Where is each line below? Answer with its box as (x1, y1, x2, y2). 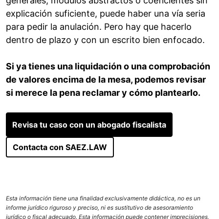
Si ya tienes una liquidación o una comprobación (6, 61, 210, 72)
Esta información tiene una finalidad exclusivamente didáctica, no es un (6, 195, 200, 202)
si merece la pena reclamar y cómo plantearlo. (6, 88, 200, 98)
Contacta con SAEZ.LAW (13, 142, 107, 153)
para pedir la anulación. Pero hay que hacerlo (6, 22, 192, 32)
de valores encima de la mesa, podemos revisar (6, 74, 206, 85)
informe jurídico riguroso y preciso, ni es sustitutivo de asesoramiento (6, 204, 193, 212)
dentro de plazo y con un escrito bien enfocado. (6, 35, 205, 45)
